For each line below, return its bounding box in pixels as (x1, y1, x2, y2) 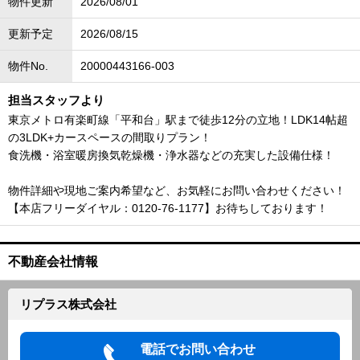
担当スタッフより (8, 93, 104, 107)
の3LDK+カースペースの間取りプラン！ (8, 131, 211, 144)
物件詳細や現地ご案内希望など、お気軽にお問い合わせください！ (8, 184, 346, 197)
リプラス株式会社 (20, 297, 117, 311)
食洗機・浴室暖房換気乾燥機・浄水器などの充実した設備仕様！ (8, 149, 334, 162)
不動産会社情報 (8, 255, 98, 268)
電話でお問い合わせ (139, 342, 256, 356)
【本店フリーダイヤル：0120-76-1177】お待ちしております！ (8, 202, 328, 215)
